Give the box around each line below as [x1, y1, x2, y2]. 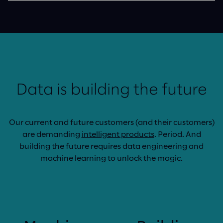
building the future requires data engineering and [19, 141, 204, 151]
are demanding [22, 129, 82, 139]
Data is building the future [16, 83, 207, 98]
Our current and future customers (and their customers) [8, 117, 215, 127]
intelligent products [81, 129, 154, 139]
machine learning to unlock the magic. [40, 153, 183, 163]
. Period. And [154, 129, 201, 139]
